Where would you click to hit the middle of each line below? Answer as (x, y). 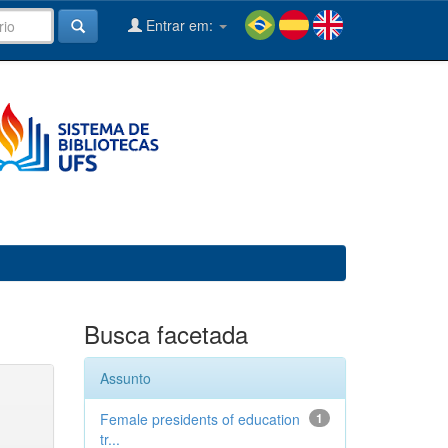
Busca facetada (165, 333)
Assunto (125, 378)
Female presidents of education (199, 419)
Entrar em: (179, 25)
